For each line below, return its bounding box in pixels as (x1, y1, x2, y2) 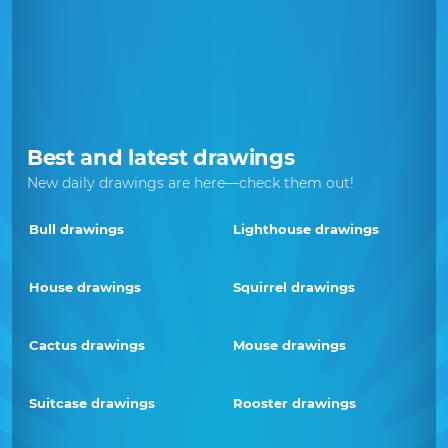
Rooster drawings (233, 395, 356, 411)
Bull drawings (29, 221, 124, 237)
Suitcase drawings (29, 395, 155, 411)
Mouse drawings (233, 337, 346, 353)
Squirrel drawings (233, 279, 355, 295)
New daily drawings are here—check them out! (27, 174, 354, 192)
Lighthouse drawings (233, 221, 379, 237)
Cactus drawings (29, 337, 145, 353)
